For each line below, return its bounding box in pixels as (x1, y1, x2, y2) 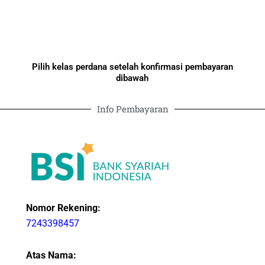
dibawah (116, 72, 149, 83)
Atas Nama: (25, 249, 76, 261)
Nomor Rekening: (25, 202, 101, 214)
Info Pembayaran (96, 102, 169, 115)
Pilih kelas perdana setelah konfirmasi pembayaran (31, 61, 233, 72)
